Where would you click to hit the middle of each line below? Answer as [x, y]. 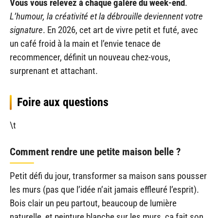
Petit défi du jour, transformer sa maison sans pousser [108, 176]
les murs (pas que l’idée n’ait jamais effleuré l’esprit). [104, 190]
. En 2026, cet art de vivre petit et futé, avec [120, 30]
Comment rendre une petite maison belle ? [95, 152]
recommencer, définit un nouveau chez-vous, [90, 57]
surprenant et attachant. [54, 71]
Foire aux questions [63, 102]
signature [26, 30]
